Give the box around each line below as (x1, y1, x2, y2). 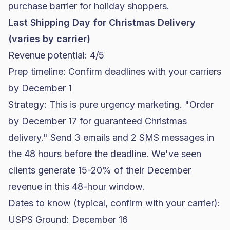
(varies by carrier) (8, 33, 90, 44)
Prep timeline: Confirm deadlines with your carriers (8, 66, 221, 77)
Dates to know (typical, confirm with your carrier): (8, 198, 220, 208)
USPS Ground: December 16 (8, 214, 128, 225)
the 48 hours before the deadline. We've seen (8, 148, 201, 159)
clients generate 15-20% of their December (8, 165, 191, 176)
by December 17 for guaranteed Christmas (8, 116, 187, 126)
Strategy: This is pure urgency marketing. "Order (8, 99, 214, 110)
